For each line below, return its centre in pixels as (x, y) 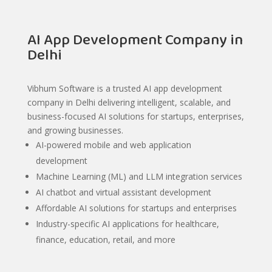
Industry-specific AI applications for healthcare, (127, 223)
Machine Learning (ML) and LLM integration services (139, 176)
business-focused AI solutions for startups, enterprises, (135, 116)
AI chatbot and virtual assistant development (123, 192)
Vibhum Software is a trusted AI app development (124, 88)
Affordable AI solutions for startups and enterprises (136, 208)
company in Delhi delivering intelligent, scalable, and (129, 102)
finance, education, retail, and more (105, 239)
